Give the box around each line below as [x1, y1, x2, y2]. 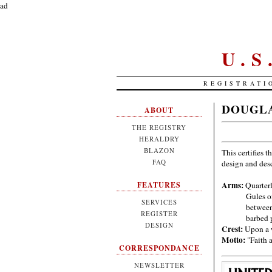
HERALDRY [138, 134, 180, 143]
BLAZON [143, 146, 175, 155]
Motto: [222, 233, 245, 246]
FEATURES [137, 180, 181, 190]
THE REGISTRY [132, 123, 186, 132]
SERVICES [141, 197, 177, 206]
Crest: [222, 222, 243, 235]
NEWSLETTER [134, 260, 185, 270]
